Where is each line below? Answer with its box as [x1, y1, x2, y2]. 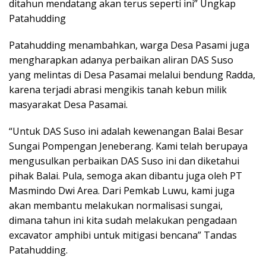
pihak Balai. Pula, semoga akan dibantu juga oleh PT [9, 169, 242, 183]
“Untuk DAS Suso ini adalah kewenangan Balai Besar [9, 125, 243, 138]
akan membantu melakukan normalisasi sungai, [9, 199, 223, 213]
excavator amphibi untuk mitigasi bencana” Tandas [9, 229, 237, 242]
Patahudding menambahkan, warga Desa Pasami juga [9, 39, 249, 52]
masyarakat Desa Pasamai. [9, 98, 128, 112]
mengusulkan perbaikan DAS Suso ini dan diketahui [9, 154, 239, 168]
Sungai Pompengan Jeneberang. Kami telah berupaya [9, 140, 248, 153]
